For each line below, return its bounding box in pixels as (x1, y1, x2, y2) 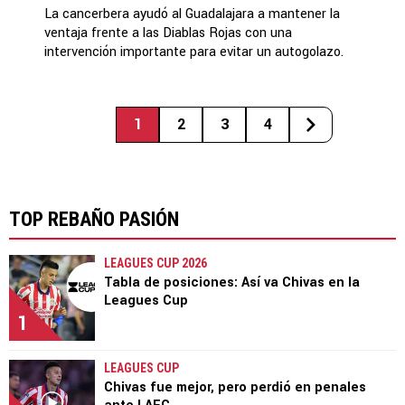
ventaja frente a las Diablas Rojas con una (44, 23, 292, 42)
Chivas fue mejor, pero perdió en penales (104, 377, 366, 397)
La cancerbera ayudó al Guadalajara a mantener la (44, 4, 340, 24)
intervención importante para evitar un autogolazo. (44, 42, 344, 61)
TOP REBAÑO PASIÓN (9, 207, 179, 231)
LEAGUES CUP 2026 (104, 255, 207, 270)
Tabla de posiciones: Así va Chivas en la (104, 272, 360, 292)
